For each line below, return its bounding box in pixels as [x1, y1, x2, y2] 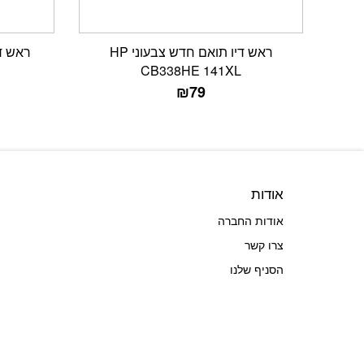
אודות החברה [217, 212, 284, 229]
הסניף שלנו [229, 261, 284, 278]
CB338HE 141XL [141, 60, 241, 80]
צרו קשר [244, 236, 284, 253]
